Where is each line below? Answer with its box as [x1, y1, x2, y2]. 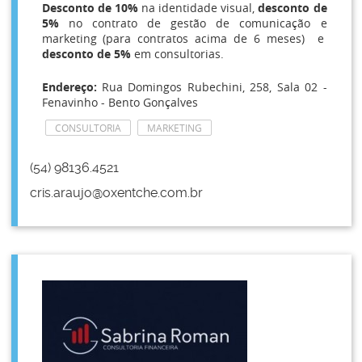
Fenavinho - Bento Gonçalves [41, 95, 198, 110]
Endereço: [41, 79, 97, 95]
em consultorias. [130, 46, 224, 61]
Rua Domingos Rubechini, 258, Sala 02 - [96, 79, 327, 95]
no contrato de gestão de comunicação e [68, 15, 327, 31]
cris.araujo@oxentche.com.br [29, 185, 203, 200]
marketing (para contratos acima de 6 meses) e [41, 31, 324, 46]
